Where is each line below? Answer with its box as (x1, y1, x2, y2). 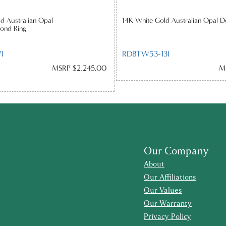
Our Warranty (144, 198, 192, 209)
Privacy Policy (144, 211, 192, 222)
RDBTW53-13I (122, 48, 170, 59)
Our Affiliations (144, 172, 197, 183)
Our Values (144, 185, 183, 196)
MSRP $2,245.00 (51, 64, 106, 73)
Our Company (144, 144, 209, 159)
